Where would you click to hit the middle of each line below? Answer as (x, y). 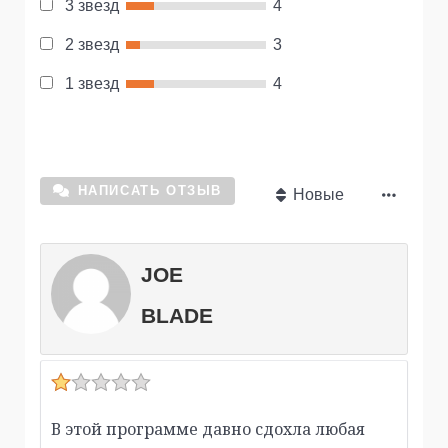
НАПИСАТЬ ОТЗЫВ (150, 191)
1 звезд (92, 84)
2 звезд (92, 45)
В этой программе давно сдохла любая (208, 429)
